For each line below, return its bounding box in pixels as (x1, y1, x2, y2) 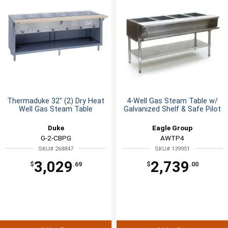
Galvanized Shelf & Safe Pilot (124, 104, 221, 113)
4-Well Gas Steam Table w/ (127, 96, 218, 105)
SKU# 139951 (155, 145, 190, 152)
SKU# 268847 (38, 145, 73, 152)
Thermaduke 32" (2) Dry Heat (7, 96, 104, 105)
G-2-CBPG (40, 133, 71, 142)
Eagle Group (152, 123, 192, 132)
